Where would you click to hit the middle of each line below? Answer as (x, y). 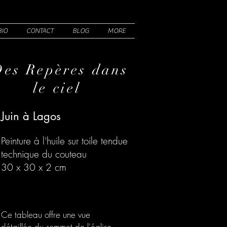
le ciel (60, 88)
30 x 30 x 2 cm (34, 167)
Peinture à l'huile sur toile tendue (64, 141)
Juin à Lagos (31, 116)
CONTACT (40, 31)
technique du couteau (44, 154)
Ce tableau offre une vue (46, 215)
